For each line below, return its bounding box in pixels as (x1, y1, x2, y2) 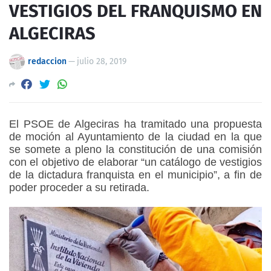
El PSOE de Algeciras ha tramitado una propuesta (9, 117, 262, 130)
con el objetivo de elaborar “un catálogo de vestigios (9, 155, 262, 168)
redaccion (28, 56, 67, 67)
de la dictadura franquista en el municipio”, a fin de (9, 168, 262, 181)
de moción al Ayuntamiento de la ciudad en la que (9, 130, 262, 143)
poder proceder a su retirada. (9, 181, 149, 194)
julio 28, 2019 (77, 56, 126, 67)
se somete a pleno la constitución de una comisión (9, 143, 262, 155)
